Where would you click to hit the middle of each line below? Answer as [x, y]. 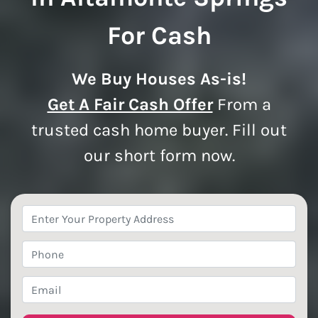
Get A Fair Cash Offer [130, 105]
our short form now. [159, 156]
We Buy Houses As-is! [159, 79]
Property [44, 214]
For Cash [159, 36]
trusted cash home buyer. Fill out [159, 130]
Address [43, 231]
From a [244, 105]
